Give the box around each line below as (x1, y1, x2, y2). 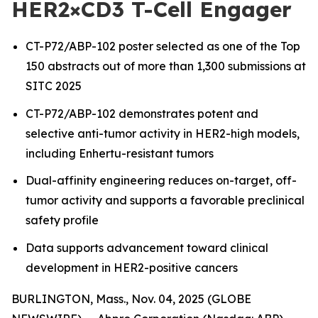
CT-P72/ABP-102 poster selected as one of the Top (26, 39, 300, 53)
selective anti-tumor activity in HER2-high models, (26, 126, 300, 141)
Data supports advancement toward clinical (26, 240, 268, 255)
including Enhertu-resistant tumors (26, 146, 214, 160)
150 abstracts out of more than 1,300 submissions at (26, 59, 306, 73)
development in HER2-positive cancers (26, 260, 238, 275)
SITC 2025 (26, 79, 84, 93)
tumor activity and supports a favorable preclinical (26, 193, 305, 208)
